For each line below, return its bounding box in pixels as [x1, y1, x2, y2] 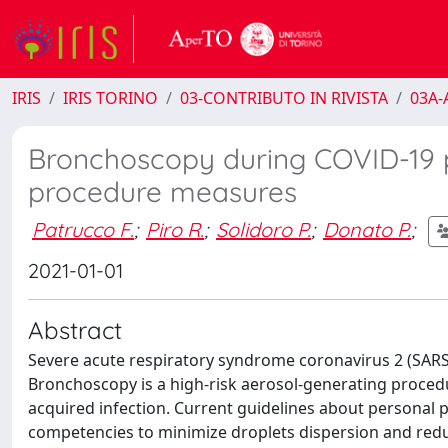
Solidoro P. [216, 216, 311, 242]
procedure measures [28, 174, 297, 209]
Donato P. [323, 216, 411, 242]
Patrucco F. [32, 216, 134, 242]
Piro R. [146, 216, 204, 242]
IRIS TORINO [63, 87, 158, 109]
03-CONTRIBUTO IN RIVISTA [180, 87, 388, 109]
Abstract [28, 315, 122, 345]
